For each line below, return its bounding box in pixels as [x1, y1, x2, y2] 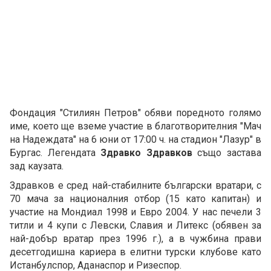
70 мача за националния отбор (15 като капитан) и [10, 193, 261, 205]
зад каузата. [10, 160, 64, 172]
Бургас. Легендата [10, 147, 101, 159]
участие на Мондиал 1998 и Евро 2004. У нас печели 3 [10, 206, 261, 218]
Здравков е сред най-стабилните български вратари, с [10, 180, 261, 192]
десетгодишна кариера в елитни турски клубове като [10, 246, 261, 258]
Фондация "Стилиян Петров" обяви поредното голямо [10, 107, 261, 119]
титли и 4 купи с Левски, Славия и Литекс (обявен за [10, 220, 261, 232]
